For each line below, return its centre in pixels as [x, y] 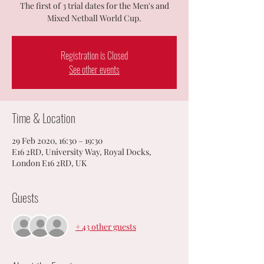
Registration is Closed [94, 55]
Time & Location [44, 118]
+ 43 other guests [106, 226]
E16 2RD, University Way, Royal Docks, [82, 152]
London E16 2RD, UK [49, 163]
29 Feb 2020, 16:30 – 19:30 [57, 141]
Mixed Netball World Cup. [94, 18]
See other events [94, 70]
